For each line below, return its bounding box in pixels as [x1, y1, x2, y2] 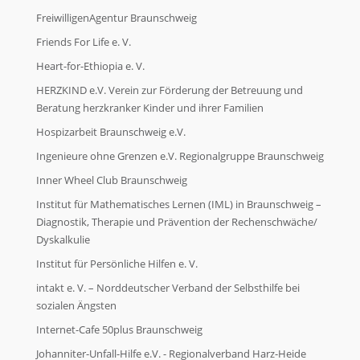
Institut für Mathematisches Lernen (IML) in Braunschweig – [36, 197, 321, 212]
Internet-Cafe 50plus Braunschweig [36, 322, 202, 337]
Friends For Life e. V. [36, 35, 131, 50]
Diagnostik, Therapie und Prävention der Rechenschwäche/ [36, 215, 317, 230]
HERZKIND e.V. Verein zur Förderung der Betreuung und [36, 83, 303, 98]
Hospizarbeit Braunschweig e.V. [36, 125, 186, 140]
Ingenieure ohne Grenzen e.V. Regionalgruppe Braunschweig [36, 149, 324, 164]
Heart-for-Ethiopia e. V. [36, 59, 145, 74]
